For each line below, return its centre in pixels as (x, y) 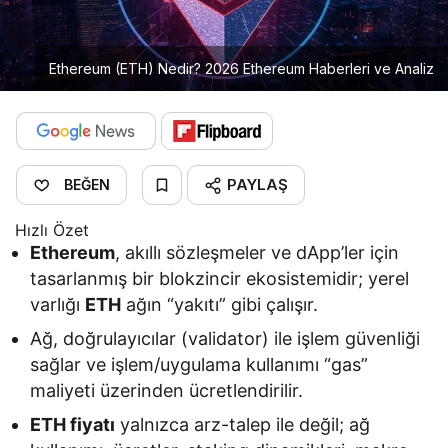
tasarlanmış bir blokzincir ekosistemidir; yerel (220, 278)
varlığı (58, 304)
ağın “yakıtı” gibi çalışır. (220, 304)
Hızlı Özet (52, 229)
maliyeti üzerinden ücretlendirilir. (167, 390)
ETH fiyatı (73, 424)
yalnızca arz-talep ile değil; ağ (243, 424)
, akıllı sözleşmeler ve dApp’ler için (257, 252)
